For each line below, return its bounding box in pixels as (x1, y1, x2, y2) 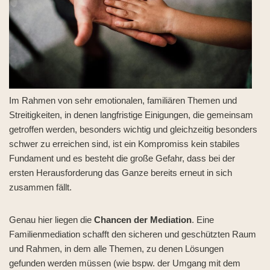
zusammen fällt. (9, 182, 72, 192)
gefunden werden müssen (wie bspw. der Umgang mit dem (9, 258, 240, 268)
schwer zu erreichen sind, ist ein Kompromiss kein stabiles (9, 139, 240, 149)
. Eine (192, 215, 214, 225)
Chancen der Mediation (94, 215, 192, 225)
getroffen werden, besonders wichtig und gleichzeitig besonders (9, 124, 257, 134)
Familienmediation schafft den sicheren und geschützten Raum (9, 229, 256, 239)
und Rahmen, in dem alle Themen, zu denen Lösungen (9, 243, 224, 254)
